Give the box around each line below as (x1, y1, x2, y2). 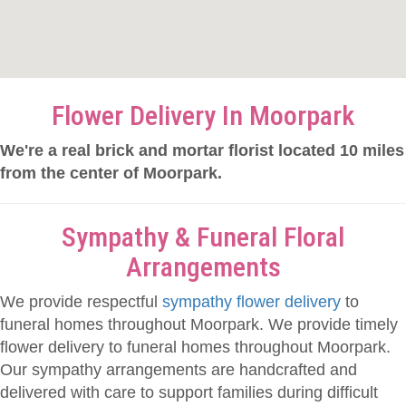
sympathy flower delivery (162, 293, 341, 311)
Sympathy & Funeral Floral (62, 221, 344, 253)
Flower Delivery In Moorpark (52, 100, 354, 131)
